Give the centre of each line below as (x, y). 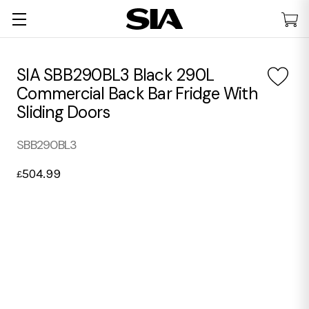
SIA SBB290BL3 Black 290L (115, 75)
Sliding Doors (63, 112)
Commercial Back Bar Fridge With (137, 93)
